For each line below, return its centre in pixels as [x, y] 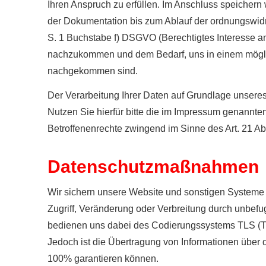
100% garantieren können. [103, 258]
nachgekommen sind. [93, 71]
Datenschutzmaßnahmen [153, 166]
